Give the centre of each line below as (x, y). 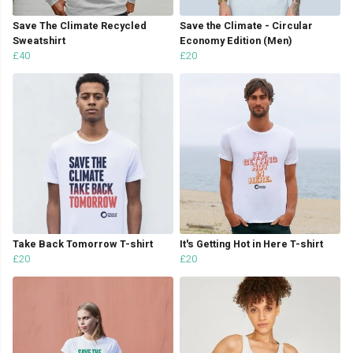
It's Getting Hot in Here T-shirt (251, 245)
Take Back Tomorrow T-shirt (83, 245)
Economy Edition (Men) (236, 41)
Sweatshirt (39, 41)
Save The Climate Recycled (80, 26)
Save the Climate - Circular (246, 26)
